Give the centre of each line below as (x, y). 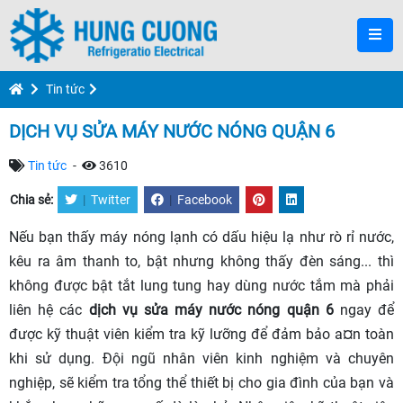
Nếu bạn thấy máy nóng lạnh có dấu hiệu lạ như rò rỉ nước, (201, 237)
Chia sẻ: (33, 200)
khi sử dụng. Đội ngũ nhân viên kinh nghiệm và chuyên (201, 358)
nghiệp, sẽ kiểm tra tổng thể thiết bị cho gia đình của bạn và (201, 383)
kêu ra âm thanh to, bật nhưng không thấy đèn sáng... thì (201, 261)
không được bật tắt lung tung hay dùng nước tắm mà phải (201, 286)
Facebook (205, 200)
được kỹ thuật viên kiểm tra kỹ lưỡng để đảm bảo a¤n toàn (201, 334)
